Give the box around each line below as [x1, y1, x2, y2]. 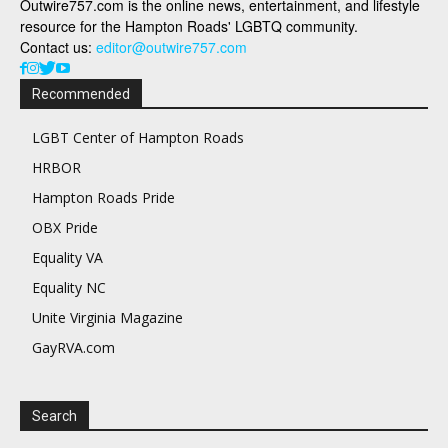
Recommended [32, 86, 130, 102]
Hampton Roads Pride [32, 188, 175, 207]
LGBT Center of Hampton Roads [32, 128, 244, 147]
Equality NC [32, 278, 106, 297]
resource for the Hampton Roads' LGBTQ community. [20, 16, 358, 36]
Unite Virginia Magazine [32, 308, 183, 327]
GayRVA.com [32, 338, 115, 357]
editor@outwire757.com [96, 37, 247, 57]
